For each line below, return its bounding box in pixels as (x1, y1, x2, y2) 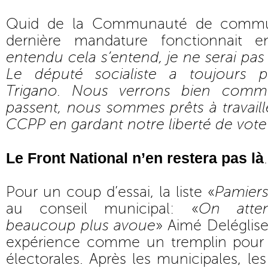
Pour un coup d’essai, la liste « (6, 184, 215, 200)
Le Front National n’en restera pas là (6, 150, 264, 166)
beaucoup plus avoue (6, 217, 156, 234)
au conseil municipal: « (6, 200, 199, 217)
